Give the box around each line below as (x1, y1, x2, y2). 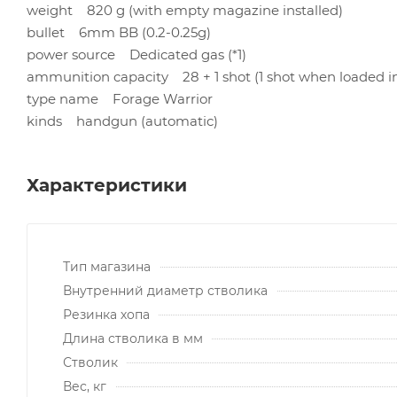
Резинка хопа (63, 306, 150, 323)
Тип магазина (63, 258, 151, 275)
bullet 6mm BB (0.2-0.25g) (27, 23, 211, 41)
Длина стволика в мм (63, 330, 203, 346)
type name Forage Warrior (27, 90, 213, 107)
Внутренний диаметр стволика (63, 282, 268, 299)
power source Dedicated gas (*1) (27, 45, 246, 63)
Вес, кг (63, 378, 106, 394)
